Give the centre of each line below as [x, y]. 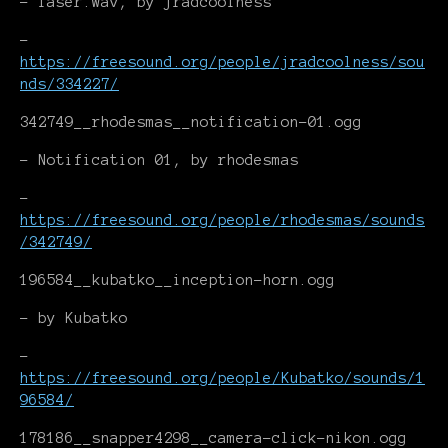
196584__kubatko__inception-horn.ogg [177, 280]
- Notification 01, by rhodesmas [159, 160]
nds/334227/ [69, 84]
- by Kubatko [74, 318]
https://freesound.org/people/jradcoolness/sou [222, 62]
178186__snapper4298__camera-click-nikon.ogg [213, 438]
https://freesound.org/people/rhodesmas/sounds [222, 220]
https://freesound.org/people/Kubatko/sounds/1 [222, 378]
